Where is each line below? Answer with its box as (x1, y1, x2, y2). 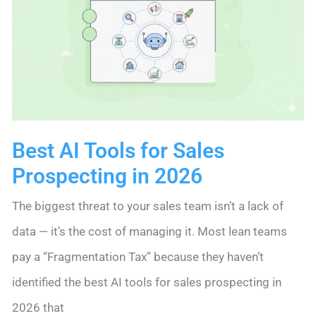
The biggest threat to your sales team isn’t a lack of (12, 199, 284, 214)
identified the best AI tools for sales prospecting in (12, 275, 281, 290)
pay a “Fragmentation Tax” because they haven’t (12, 250, 264, 265)
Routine (11, 86, 51, 101)
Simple (11, 10, 48, 25)
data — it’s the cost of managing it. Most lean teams (12, 224, 287, 239)
